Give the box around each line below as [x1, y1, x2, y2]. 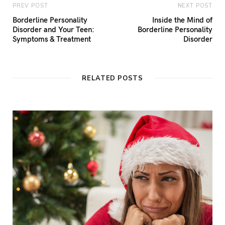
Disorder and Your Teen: [13, 24, 94, 35]
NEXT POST [177, 2, 212, 10]
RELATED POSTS [82, 74, 143, 83]
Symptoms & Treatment [13, 34, 91, 44]
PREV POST [13, 2, 48, 10]
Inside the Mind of [152, 15, 212, 25]
